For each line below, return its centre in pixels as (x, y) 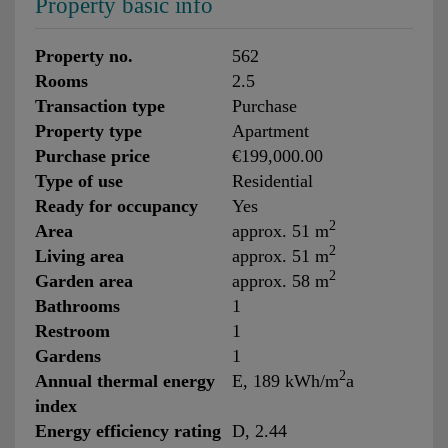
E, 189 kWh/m (285, 380)
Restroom (72, 330)
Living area (79, 255)
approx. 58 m (280, 280)
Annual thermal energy (125, 380)
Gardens (68, 355)
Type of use (79, 180)
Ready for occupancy (116, 205)
